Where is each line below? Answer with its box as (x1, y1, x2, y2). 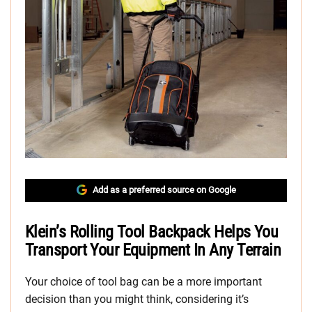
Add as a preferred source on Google (92, 185, 236, 195)
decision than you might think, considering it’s (25, 292, 249, 306)
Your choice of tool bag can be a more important (25, 275, 262, 288)
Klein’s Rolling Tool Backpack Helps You (25, 222, 279, 242)
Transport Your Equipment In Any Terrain (25, 240, 281, 260)
